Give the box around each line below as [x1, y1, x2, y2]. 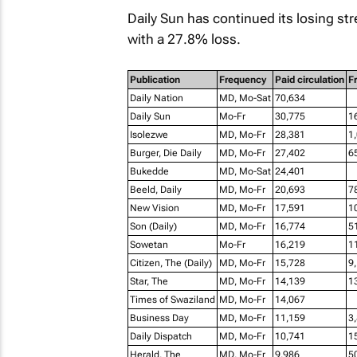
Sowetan [129, 238, 168, 250]
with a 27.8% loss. [127, 31, 241, 47]
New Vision [129, 202, 179, 214]
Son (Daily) [129, 220, 177, 232]
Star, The [129, 275, 168, 287]
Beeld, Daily [129, 183, 182, 195]
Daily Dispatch [129, 330, 192, 342]
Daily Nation [129, 92, 183, 104]
